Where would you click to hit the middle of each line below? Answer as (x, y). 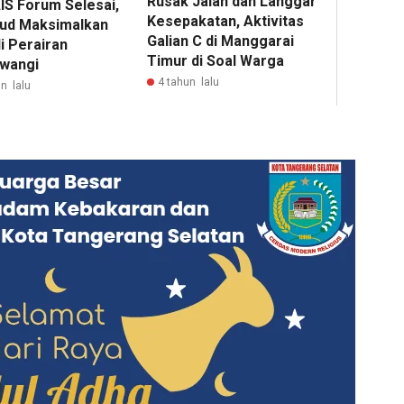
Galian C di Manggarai (221, 41)
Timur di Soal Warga (216, 61)
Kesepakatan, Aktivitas (226, 22)
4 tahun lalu (189, 83)
